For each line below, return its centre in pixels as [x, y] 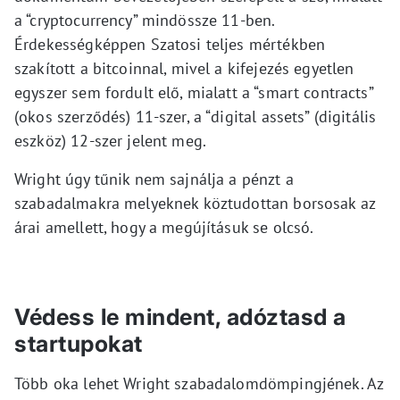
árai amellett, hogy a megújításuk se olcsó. [164, 228]
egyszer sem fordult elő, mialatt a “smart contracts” [194, 93]
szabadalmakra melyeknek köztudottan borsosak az [195, 204]
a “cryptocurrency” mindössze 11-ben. [145, 21]
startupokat [79, 344]
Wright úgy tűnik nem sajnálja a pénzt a [154, 179]
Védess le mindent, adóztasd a [180, 317]
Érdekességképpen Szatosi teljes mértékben [170, 45]
